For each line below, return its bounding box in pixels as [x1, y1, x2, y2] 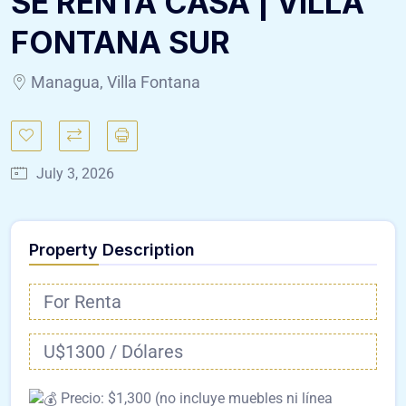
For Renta [43, 290, 121, 313]
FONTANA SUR [11, 23, 230, 61]
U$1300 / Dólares [43, 340, 183, 362]
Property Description [29, 239, 195, 259]
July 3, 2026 [36, 164, 114, 182]
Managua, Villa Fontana [27, 72, 200, 92]
